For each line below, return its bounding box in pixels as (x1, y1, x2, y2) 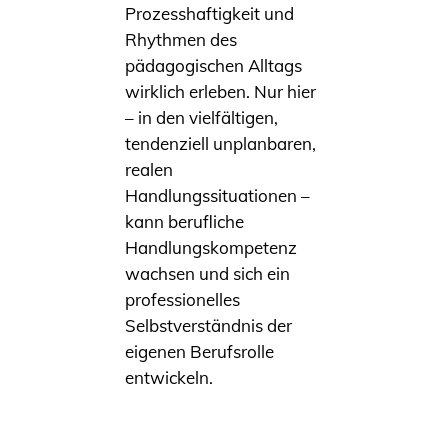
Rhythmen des (125, 29, 237, 50)
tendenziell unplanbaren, (125, 133, 316, 154)
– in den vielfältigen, (125, 107, 278, 128)
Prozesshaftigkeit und (125, 3, 294, 24)
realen (125, 159, 173, 180)
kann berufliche (125, 211, 244, 232)
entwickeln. (125, 367, 213, 388)
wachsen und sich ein (125, 263, 290, 284)
